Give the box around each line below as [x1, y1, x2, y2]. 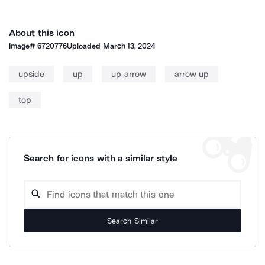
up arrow [111, 69, 146, 79]
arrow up [174, 69, 209, 79]
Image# [9, 41, 38, 50]
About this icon [9, 27, 75, 38]
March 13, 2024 [102, 41, 156, 50]
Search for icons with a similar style [24, 153, 177, 164]
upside [18, 69, 44, 79]
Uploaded [67, 41, 103, 50]
